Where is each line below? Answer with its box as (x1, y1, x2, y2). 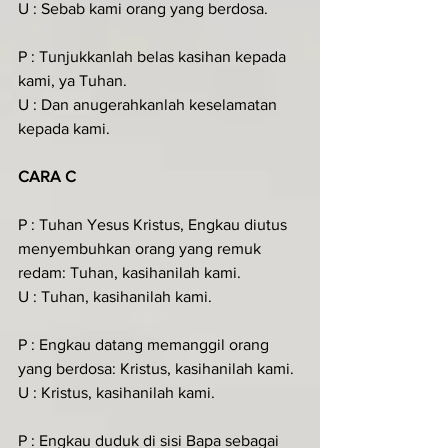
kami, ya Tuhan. (18, 72, 127, 89)
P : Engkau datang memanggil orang (18, 336, 273, 353)
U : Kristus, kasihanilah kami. (18, 384, 215, 401)
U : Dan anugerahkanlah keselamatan (18, 96, 281, 113)
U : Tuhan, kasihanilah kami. (18, 288, 212, 305)
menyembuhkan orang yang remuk (18, 240, 265, 257)
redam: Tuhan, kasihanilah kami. (18, 264, 241, 281)
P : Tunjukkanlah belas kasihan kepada (18, 48, 290, 65)
